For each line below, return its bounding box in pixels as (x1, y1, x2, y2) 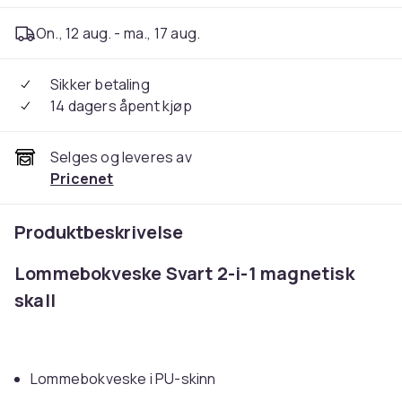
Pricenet (50, 169, 114, 188)
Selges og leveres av (50, 147, 192, 167)
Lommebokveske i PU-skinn (31, 369, 216, 389)
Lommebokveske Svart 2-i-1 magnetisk (14, 261, 354, 285)
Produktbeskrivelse (14, 220, 183, 244)
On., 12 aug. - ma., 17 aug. (36, 23, 201, 43)
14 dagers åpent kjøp (50, 96, 192, 116)
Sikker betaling (50, 74, 150, 94)
